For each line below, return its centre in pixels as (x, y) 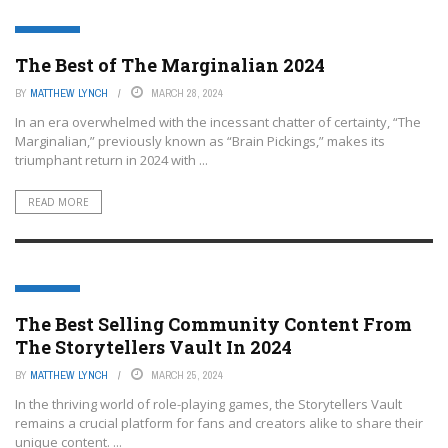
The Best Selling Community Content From (213, 324)
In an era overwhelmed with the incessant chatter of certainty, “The (218, 122)
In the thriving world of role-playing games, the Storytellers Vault (208, 404)
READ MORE (58, 202)
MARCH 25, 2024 (187, 375)
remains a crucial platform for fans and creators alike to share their (219, 423)
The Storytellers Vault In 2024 (153, 347)
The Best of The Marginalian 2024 (170, 65)
